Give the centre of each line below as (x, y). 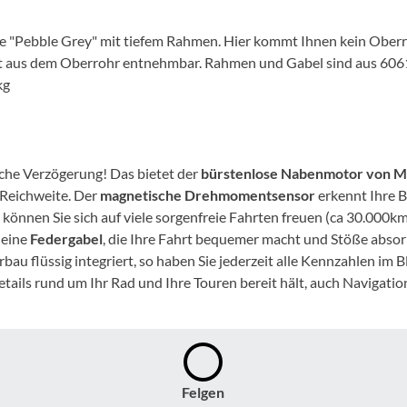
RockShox (65, 308)
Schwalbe (64, 358)
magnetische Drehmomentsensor (208, 194)
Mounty (55, 53)
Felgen (203, 392)
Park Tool (62, 104)
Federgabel (66, 238)
